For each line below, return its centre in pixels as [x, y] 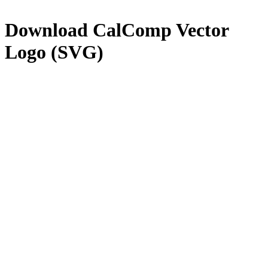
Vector [200, 30]
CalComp [132, 30]
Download [49, 30]
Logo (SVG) [54, 52]
